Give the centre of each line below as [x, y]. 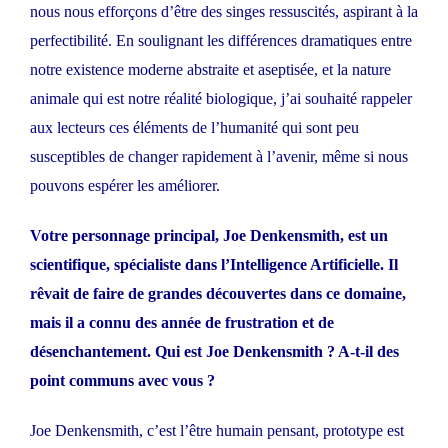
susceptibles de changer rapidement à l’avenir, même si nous [219, 157]
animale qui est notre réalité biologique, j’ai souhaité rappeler [221, 99]
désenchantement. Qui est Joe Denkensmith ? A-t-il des [214, 352]
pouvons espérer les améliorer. [125, 186]
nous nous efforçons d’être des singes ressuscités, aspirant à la [224, 12]
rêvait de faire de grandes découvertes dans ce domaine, [218, 294]
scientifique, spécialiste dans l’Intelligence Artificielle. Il [214, 265]
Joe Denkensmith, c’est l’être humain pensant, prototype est [217, 431]
